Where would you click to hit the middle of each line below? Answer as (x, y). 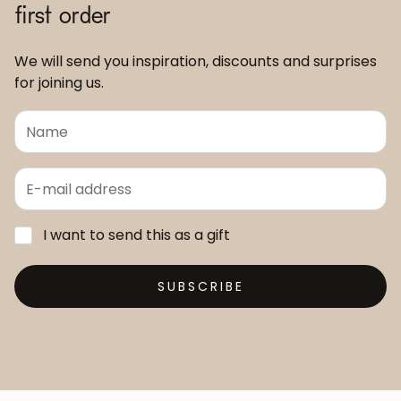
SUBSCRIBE (200, 287)
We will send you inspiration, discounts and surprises (196, 62)
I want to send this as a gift (137, 235)
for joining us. (59, 83)
